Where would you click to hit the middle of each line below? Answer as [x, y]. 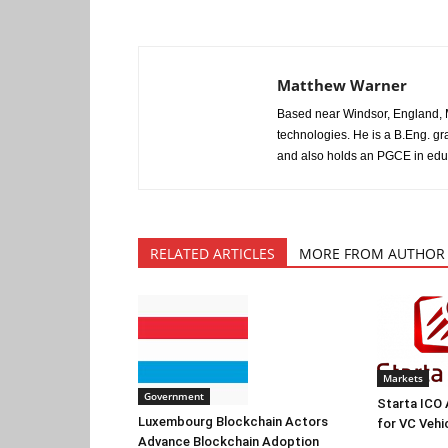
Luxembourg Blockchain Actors [233, 421]
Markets [403, 378]
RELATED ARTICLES [212, 253]
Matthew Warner [342, 85]
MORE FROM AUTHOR [372, 253]
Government [174, 396]
